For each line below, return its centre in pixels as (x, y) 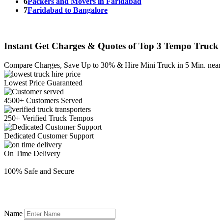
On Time (19, 153)
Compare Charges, (34, 65)
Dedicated (21, 136)
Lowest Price (25, 82)
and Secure (57, 171)
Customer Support (66, 136)
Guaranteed (65, 82)
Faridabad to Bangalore (68, 10)
